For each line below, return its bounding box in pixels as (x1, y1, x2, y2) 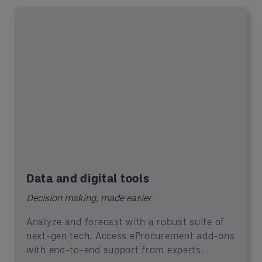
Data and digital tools (26, 171, 150, 185)
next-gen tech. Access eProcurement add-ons (26, 230, 235, 241)
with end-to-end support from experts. (26, 244, 204, 255)
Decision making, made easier (26, 192, 151, 203)
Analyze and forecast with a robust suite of (26, 216, 225, 227)
